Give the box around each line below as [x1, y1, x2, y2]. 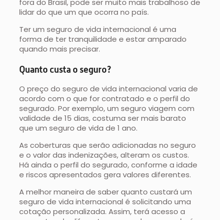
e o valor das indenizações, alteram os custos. [19, 150, 190, 161]
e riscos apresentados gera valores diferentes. [19, 169, 192, 180]
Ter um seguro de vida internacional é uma [19, 24, 177, 35]
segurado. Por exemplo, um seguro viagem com [19, 103, 195, 114]
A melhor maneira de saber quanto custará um [19, 187, 192, 197]
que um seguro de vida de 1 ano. [19, 123, 138, 134]
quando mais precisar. [19, 44, 101, 55]
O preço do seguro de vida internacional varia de [19, 83, 198, 94]
